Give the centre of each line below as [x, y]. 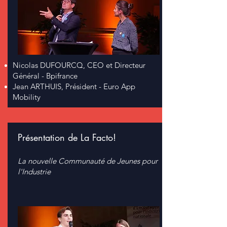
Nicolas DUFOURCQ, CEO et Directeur [79, 65]
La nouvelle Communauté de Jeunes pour [88, 161]
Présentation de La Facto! [67, 137]
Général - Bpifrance [45, 76]
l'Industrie [34, 172]
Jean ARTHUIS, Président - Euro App [74, 86]
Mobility [27, 97]
